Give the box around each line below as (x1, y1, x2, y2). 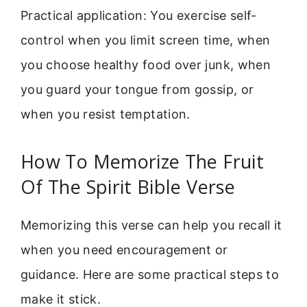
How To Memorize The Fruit (21, 149, 264, 175)
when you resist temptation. (21, 106, 191, 121)
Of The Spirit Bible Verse (21, 174, 235, 200)
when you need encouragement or (21, 243, 228, 258)
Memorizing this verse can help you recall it (21, 218, 282, 233)
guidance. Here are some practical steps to (21, 267, 280, 282)
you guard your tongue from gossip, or (21, 82, 254, 97)
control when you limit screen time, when (21, 32, 271, 47)
